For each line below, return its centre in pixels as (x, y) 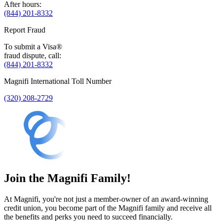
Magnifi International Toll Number (58, 81)
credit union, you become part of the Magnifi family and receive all (108, 208)
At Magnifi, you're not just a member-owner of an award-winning (106, 199)
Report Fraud (25, 30)
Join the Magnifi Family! (67, 178)
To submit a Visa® (33, 46)
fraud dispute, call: (33, 55)
